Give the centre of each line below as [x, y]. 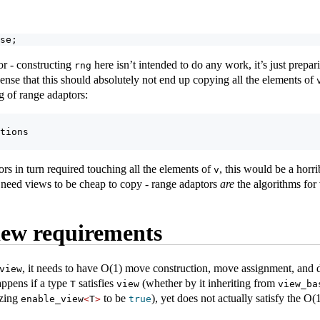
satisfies [96, 283]
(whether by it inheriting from [209, 283]
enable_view [52, 299]
